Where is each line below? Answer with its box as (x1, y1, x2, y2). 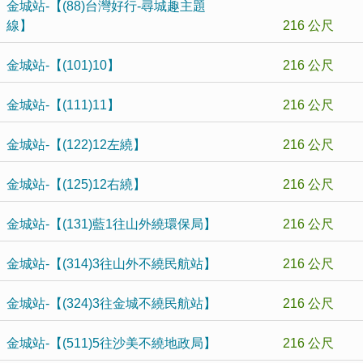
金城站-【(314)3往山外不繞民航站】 (6, 257, 216, 271)
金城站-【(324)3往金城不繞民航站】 (6, 297, 216, 310)
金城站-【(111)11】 (6, 98, 120, 112)
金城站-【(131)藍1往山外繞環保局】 (6, 217, 216, 231)
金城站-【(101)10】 (6, 58, 120, 72)
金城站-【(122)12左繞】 (6, 138, 146, 152)
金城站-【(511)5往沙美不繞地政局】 (6, 336, 216, 350)
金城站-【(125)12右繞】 (6, 177, 146, 191)
